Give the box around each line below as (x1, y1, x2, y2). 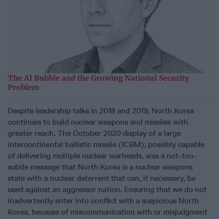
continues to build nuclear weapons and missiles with (8, 117, 188, 127)
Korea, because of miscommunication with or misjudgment (8, 207, 207, 217)
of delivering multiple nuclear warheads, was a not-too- (8, 151, 197, 161)
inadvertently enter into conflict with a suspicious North (8, 196, 199, 206)
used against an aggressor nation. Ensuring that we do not (8, 185, 207, 195)
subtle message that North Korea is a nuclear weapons (8, 162, 193, 172)
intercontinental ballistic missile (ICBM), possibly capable (8, 140, 204, 150)
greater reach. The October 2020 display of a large (8, 129, 181, 138)
